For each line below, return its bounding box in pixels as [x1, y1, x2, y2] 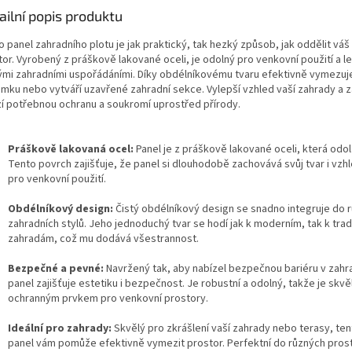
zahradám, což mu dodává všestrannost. [8, 230, 199, 247]
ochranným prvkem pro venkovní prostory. [8, 290, 208, 306]
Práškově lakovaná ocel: [8, 141, 134, 157]
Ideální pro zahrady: [8, 320, 112, 336]
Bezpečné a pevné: [8, 260, 104, 277]
